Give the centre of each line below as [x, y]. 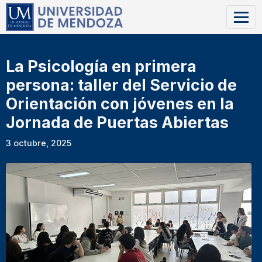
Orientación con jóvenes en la [120, 104]
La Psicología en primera [101, 66]
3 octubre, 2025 [39, 143]
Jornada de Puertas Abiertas [117, 123]
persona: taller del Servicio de [121, 85]
